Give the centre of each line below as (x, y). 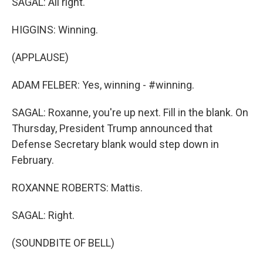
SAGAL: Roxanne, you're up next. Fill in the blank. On (130, 112)
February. (33, 160)
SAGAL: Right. (43, 215)
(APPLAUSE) (40, 57)
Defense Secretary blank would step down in (115, 144)
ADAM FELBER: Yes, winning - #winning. (103, 85)
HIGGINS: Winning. (55, 30)
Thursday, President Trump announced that (112, 128)
